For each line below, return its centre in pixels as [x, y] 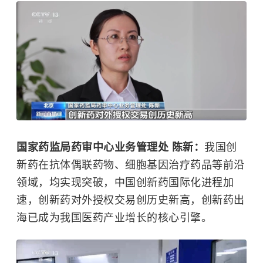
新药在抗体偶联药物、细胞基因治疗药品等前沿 [131, 165]
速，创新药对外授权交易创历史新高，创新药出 [131, 200]
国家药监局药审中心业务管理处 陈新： [110, 148]
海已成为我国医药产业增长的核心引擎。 [114, 218]
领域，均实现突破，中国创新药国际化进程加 [125, 183]
